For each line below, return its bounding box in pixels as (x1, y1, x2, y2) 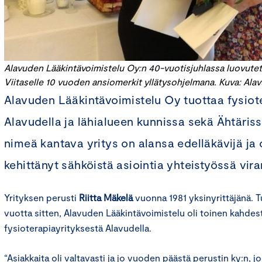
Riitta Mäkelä (79, 192, 133, 204)
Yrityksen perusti (4, 192, 79, 204)
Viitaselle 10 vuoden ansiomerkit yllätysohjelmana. (4, 76, 216, 88)
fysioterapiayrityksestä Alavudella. (4, 222, 151, 234)
